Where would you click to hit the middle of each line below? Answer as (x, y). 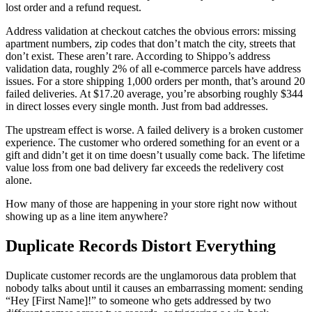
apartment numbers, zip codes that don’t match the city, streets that (150, 44)
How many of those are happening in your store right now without (151, 204)
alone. (19, 180)
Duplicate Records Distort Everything (141, 246)
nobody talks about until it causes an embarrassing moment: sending (154, 288)
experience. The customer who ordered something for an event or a (153, 143)
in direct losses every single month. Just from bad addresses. (137, 107)
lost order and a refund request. (73, 8)
